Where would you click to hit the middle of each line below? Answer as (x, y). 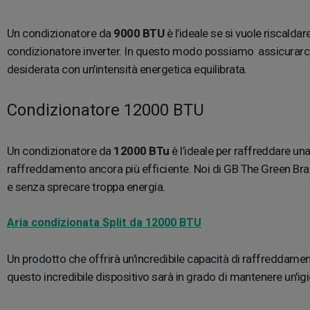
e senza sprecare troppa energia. (88, 187)
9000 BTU (139, 34)
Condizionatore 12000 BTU (106, 110)
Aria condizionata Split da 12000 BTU (104, 223)
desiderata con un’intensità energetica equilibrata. (128, 70)
